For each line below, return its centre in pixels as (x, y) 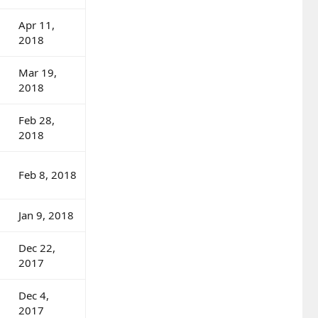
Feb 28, (37, 120)
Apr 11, (37, 24)
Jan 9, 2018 (46, 215)
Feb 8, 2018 (48, 174)
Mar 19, (38, 72)
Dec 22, (37, 247)
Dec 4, (34, 295)
